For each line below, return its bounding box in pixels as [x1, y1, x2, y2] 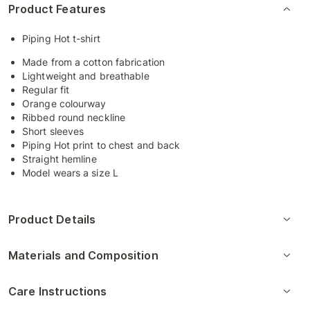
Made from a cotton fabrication [22, 56, 165, 68]
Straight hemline [22, 153, 97, 165]
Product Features [8, 2, 107, 16]
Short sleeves [22, 125, 84, 137]
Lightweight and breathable [22, 70, 149, 82]
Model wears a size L [22, 167, 118, 179]
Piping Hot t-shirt [22, 33, 100, 44]
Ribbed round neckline [22, 111, 126, 123]
